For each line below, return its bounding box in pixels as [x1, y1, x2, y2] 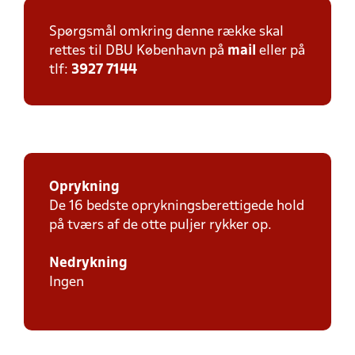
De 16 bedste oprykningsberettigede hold [49, 200, 304, 213]
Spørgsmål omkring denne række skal [49, 25, 284, 39]
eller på [256, 44, 305, 58]
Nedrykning [49, 257, 128, 270]
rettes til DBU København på [49, 44, 227, 58]
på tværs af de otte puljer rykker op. [49, 219, 272, 232]
